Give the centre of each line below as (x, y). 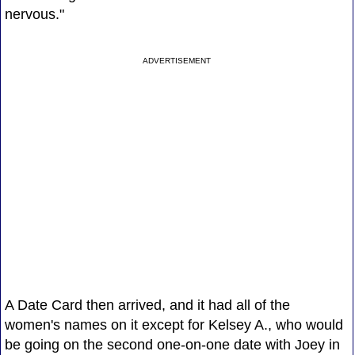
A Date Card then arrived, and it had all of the (147, 305)
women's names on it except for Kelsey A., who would (174, 324)
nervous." (34, 14)
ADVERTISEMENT (177, 60)
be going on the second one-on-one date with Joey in (172, 344)
